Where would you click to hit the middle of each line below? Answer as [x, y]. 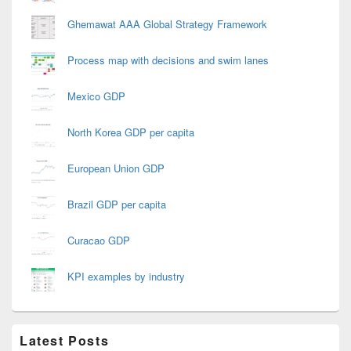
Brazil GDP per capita [117, 204]
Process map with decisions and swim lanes [168, 60]
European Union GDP [116, 168]
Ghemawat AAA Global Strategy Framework [167, 24]
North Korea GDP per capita [131, 132]
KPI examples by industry [126, 277]
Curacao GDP [99, 241]
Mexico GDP [96, 96]
